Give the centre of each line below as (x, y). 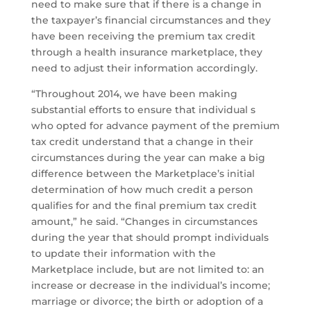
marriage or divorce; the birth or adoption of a (147, 302)
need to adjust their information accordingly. (144, 68)
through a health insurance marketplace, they (146, 52)
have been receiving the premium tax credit (143, 36)
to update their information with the (123, 254)
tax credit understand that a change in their (142, 142)
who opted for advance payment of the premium (155, 126)
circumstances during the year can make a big (148, 158)
